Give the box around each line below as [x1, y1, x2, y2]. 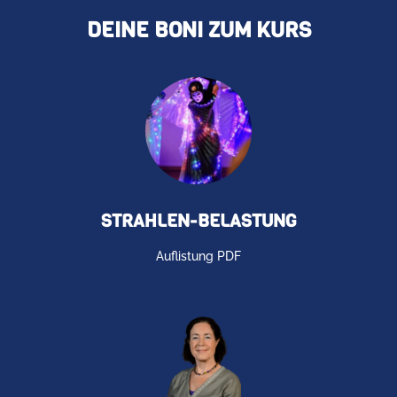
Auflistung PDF [156, 248, 241, 263]
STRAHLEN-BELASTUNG [100, 208, 297, 233]
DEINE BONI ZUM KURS [86, 16, 311, 45]
